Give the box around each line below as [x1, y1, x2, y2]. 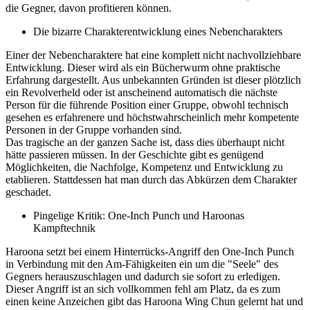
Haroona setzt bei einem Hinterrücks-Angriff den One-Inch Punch [6, 245, 294, 257]
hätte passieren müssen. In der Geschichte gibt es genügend [6, 148, 264, 161]
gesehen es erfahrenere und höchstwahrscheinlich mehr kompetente [6, 111, 299, 123]
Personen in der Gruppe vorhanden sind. [6, 123, 182, 136]
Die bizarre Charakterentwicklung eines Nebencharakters [33, 25, 282, 37]
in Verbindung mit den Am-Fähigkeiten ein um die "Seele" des [6, 257, 278, 270]
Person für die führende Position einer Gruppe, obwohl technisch [6, 98, 289, 111]
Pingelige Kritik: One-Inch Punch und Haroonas [33, 209, 244, 221]
